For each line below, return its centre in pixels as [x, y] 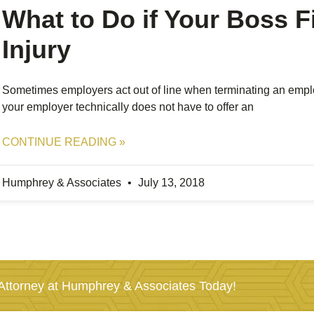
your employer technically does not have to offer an [128, 107]
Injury [37, 49]
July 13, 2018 [170, 183]
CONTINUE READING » [64, 142]
